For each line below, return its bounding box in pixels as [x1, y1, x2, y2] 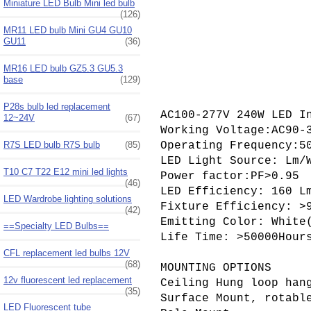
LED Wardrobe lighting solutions [3, 193, 132, 204]
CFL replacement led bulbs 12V [3, 247, 130, 258]
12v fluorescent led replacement [3, 274, 132, 285]
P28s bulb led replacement [3, 101, 110, 112]
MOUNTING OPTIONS [160, 261, 271, 274]
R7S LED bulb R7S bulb [3, 139, 100, 150]
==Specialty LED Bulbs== [3, 220, 109, 231]
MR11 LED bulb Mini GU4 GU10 [3, 24, 132, 35]
